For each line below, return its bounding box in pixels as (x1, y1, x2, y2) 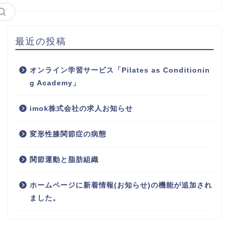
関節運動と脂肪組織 (30, 155, 99, 164)
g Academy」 (30, 79, 80, 87)
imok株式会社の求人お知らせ (30, 104, 133, 112)
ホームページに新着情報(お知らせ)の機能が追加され (30, 181, 212, 189)
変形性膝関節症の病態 (30, 130, 106, 138)
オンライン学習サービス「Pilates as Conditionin (30, 66, 210, 74)
